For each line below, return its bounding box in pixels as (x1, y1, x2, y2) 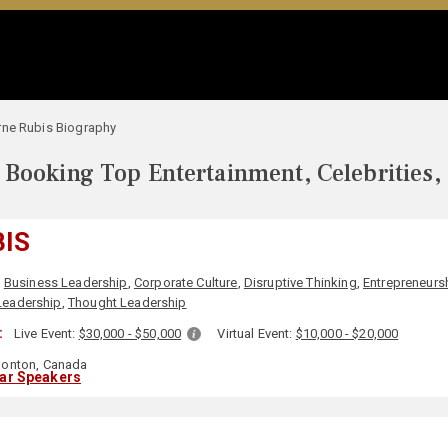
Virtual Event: (217, 326, 296, 341)
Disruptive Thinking (243, 275, 357, 290)
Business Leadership (3, 275, 128, 290)
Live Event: (13, 326, 79, 341)
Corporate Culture (133, 275, 238, 290)
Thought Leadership (67, 295, 187, 310)
